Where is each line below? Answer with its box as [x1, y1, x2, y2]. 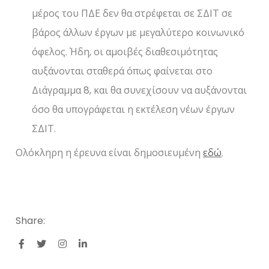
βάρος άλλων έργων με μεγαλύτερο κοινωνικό [32, 26, 245, 40]
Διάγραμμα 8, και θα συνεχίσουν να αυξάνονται [32, 83, 247, 98]
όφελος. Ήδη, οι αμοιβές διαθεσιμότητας [32, 45, 219, 59]
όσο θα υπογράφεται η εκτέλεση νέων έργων [32, 103, 235, 117]
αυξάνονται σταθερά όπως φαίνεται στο [32, 64, 213, 79]
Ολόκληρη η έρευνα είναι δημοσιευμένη [16, 146, 204, 160]
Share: [16, 214, 46, 228]
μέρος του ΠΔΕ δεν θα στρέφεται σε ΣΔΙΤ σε [32, 7, 233, 21]
